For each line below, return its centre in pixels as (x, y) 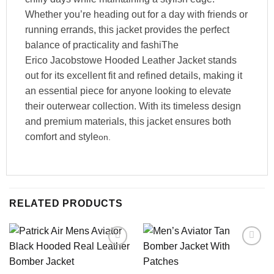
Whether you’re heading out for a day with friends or (136, 14)
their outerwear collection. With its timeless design (133, 106)
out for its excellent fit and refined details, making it (133, 75)
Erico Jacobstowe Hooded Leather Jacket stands (131, 60)
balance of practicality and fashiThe (102, 45)
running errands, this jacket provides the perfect (127, 29)
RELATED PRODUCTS (66, 203)
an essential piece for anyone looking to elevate (128, 91)
